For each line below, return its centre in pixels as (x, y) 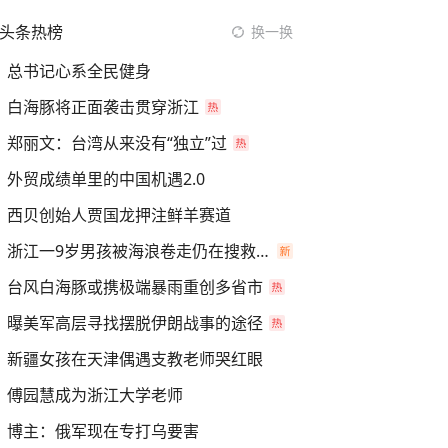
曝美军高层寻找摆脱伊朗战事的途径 (135, 323)
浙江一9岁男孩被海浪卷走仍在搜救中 (262, 251)
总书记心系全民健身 (79, 71)
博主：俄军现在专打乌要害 (103, 431)
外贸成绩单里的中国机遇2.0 (106, 179)
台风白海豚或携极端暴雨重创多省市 (135, 287)
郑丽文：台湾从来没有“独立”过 (117, 143)
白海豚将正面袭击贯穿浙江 (103, 107)
